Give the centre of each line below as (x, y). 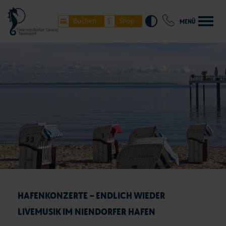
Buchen (85, 21)
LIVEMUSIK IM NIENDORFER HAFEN (87, 211)
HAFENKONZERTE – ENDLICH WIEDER (91, 195)
